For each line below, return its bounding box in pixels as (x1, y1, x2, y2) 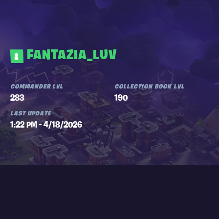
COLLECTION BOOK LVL (114, 83, 185, 90)
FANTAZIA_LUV (27, 49, 117, 63)
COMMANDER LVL (10, 83, 63, 90)
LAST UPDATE (10, 110, 51, 117)
